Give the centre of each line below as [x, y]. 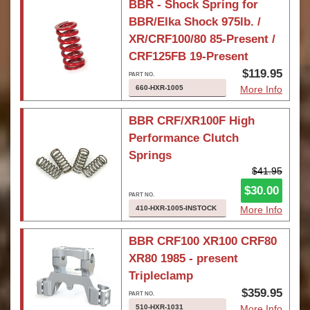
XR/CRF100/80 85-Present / [202, 39]
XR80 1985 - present [183, 258]
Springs [150, 155]
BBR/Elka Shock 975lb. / [194, 22]
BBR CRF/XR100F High [191, 121]
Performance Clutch [183, 138]
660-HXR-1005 [159, 88]
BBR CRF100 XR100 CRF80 [202, 241]
